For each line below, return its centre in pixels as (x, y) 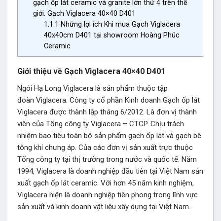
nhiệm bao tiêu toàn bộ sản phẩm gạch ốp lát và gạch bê (109, 135)
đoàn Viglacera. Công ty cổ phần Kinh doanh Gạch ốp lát (109, 100)
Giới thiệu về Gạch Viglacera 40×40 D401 (91, 72)
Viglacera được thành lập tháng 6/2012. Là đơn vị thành (107, 112)
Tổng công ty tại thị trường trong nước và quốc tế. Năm (107, 159)
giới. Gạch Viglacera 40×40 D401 (85, 14)
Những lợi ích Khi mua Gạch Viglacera (119, 24)
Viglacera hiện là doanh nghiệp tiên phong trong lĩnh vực (108, 195)
